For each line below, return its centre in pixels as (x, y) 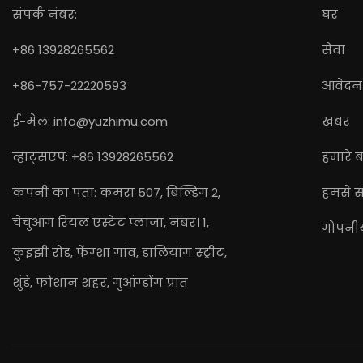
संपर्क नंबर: (45, 14)
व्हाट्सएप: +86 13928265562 (93, 156)
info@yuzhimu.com (111, 121)
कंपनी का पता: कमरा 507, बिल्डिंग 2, (116, 192)
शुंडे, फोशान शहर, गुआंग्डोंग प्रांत (100, 282)
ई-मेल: (33, 121)
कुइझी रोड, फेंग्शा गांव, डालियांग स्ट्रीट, (120, 252)
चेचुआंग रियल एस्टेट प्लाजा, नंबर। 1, (111, 222)
